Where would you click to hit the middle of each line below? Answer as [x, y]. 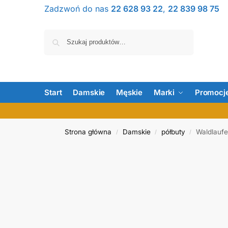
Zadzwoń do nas [78, 9]
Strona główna [88, 132]
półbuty [173, 132]
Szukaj [180, 34]
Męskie [129, 92]
